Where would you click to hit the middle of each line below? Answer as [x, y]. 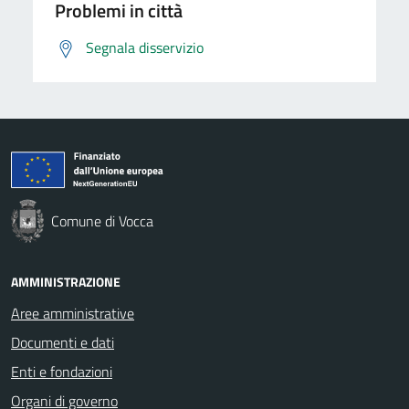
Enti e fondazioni [62, 372]
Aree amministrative [73, 313]
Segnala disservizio [145, 47]
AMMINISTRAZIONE [66, 282]
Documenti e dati [63, 342]
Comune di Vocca [102, 221]
